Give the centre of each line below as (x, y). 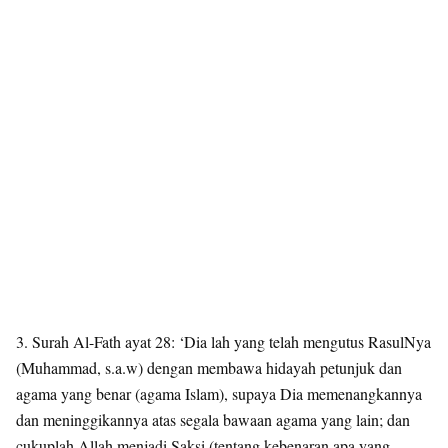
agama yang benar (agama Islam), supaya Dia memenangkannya (219, 393)
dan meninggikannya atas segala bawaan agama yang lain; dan (213, 419)
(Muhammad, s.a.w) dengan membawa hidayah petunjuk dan (209, 367)
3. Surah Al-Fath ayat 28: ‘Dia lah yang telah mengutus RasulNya (223, 341)
